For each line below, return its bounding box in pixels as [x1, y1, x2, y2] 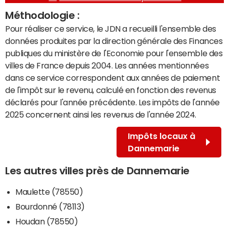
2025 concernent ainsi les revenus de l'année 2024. [5, 110, 196, 119]
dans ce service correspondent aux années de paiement [5, 73, 220, 82]
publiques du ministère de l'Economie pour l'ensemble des [5, 49, 223, 57]
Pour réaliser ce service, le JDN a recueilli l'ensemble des [5, 24, 216, 33]
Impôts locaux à [127, 131, 195, 140]
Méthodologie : [5, 10, 80, 20]
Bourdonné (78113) [15, 202, 85, 211]
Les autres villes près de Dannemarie [5, 165, 190, 176]
